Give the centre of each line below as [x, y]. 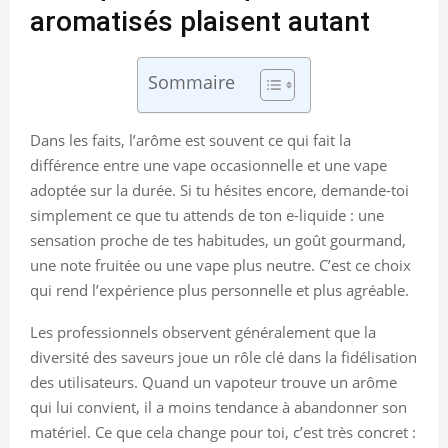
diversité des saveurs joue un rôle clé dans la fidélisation [223, 356]
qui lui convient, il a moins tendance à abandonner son [218, 406]
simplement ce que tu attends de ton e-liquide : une [207, 214]
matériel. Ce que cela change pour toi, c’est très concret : [223, 431]
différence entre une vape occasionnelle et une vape [208, 164]
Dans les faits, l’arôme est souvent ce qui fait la [190, 139]
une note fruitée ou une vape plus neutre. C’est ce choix [220, 264]
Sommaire [191, 81]
